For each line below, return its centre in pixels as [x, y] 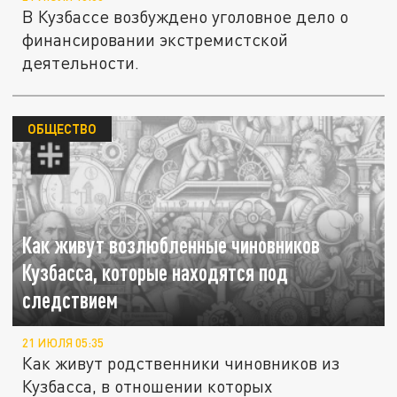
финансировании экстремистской [156, 40]
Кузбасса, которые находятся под [156, 272]
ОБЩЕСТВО [62, 129]
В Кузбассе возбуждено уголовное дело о [186, 17]
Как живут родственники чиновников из [181, 363]
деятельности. [81, 63]
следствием [70, 300]
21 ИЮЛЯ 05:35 [63, 343]
